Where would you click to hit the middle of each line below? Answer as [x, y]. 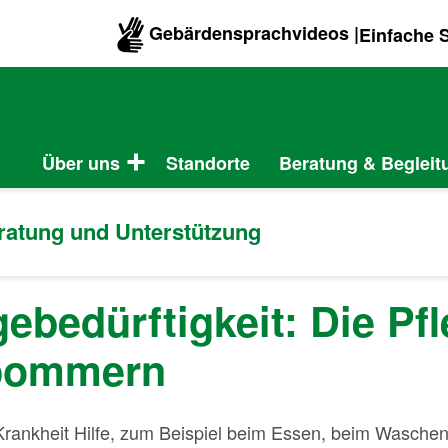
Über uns [80, 162]
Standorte [207, 162]
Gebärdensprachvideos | [251, 32]
